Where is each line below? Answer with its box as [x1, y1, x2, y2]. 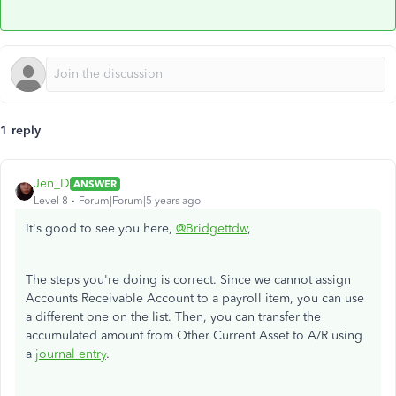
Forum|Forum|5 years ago [79, 194, 201, 207]
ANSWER [73, 177, 117, 190]
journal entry [35, 346, 106, 362]
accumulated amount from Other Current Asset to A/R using [26, 328, 362, 343]
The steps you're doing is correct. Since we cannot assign [26, 272, 351, 287]
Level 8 [34, 194, 68, 207]
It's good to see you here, [26, 221, 176, 236]
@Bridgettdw [176, 221, 247, 236]
